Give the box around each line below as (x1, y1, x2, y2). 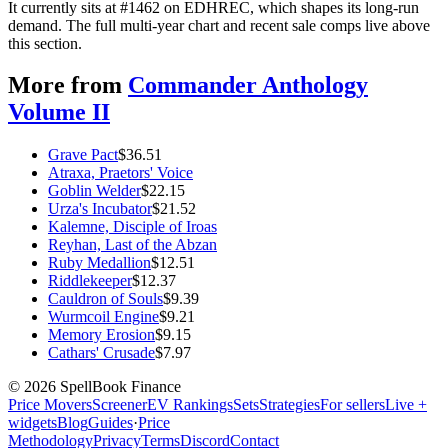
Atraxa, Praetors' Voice (48, 164, 193, 182)
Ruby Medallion (48, 254, 151, 272)
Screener (92, 396, 147, 414)
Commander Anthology (128, 72, 368, 99)
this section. (8, 34, 82, 52)
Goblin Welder (48, 182, 141, 200)
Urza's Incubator (48, 200, 152, 218)
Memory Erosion (48, 326, 155, 344)
